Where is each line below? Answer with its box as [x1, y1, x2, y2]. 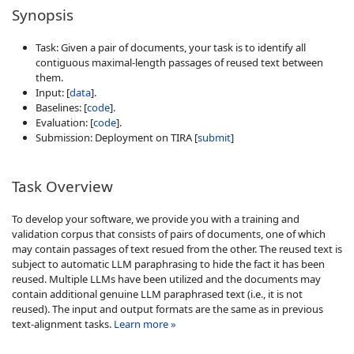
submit [198, 130, 231, 145]
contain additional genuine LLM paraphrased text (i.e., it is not [12, 286, 303, 301]
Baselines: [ [36, 100, 87, 115]
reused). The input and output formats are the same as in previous [12, 301, 323, 316]
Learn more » [114, 316, 176, 331]
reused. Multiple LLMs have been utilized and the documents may [12, 271, 321, 286]
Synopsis [12, 4, 73, 25]
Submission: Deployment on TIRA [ [36, 130, 198, 145]
